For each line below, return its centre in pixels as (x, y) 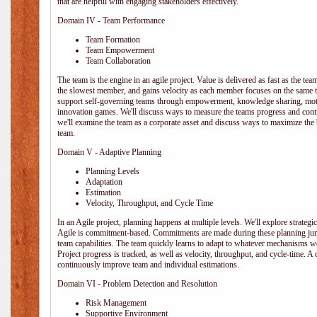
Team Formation (113, 40)
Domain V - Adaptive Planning (109, 152)
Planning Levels (113, 171)
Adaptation (104, 182)
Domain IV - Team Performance (111, 21)
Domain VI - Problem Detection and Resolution (137, 284)
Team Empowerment (120, 50)
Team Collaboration (118, 61)
